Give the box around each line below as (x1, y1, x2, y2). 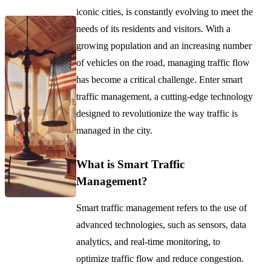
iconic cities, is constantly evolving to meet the (76, 6, 253, 17)
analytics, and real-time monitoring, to (76, 236, 221, 247)
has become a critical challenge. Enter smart (76, 74, 243, 85)
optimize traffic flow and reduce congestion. (76, 253, 244, 264)
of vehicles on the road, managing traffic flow (76, 57, 250, 68)
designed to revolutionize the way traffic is (76, 108, 238, 119)
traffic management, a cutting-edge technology (76, 91, 253, 102)
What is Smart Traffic (76, 157, 185, 171)
